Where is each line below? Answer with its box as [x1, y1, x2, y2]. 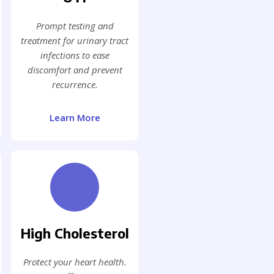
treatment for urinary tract [21, 34, 128, 47]
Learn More [49, 111, 100, 124]
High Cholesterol [20, 224, 129, 242]
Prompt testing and [35, 20, 114, 32]
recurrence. [51, 78, 98, 91]
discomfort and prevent [27, 64, 122, 76]
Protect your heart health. [23, 256, 127, 268]
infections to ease [40, 49, 109, 62]
